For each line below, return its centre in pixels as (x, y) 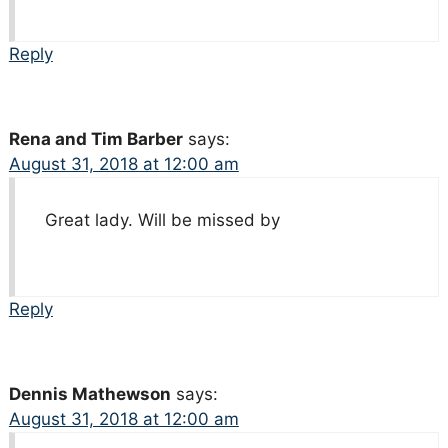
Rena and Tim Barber (95, 139)
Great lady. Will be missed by (162, 220)
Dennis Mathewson (89, 394)
